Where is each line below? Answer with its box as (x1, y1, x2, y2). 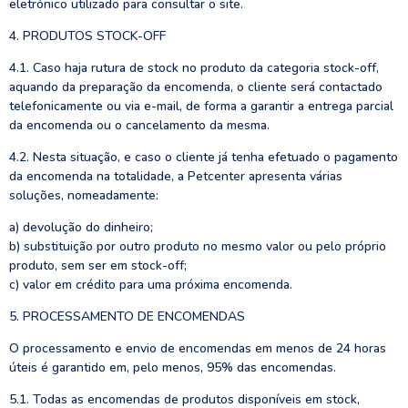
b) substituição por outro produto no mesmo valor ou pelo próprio (9, 238, 386, 255)
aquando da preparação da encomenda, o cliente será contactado (9, 78, 382, 96)
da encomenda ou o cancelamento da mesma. (9, 117, 270, 134)
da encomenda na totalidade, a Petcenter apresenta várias (9, 168, 342, 185)
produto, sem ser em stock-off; (9, 257, 187, 274)
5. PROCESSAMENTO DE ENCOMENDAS (9, 308, 245, 325)
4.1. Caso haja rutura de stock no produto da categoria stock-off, (9, 59, 379, 76)
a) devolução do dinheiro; (9, 219, 153, 236)
